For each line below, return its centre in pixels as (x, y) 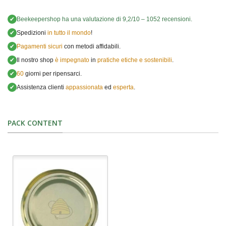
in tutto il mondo (68, 33)
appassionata (84, 88)
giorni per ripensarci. (53, 74)
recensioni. (176, 19)
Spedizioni (31, 33)
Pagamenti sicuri (40, 47)
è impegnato (72, 60)
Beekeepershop (39, 19)
